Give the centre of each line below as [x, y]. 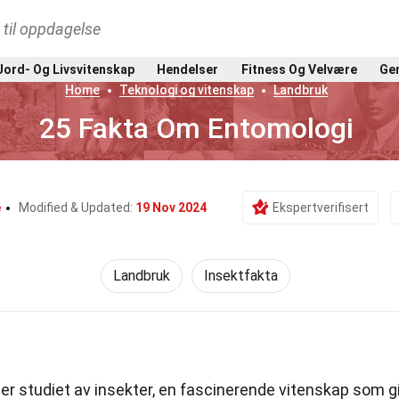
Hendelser [188, 69]
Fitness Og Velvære [299, 69]
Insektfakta [240, 276]
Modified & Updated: [77, 208]
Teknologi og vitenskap [187, 90]
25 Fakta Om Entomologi [197, 128]
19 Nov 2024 [171, 208]
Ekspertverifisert [320, 208]
